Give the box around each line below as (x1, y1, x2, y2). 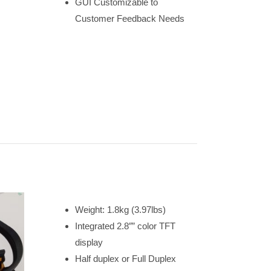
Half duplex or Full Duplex (74, 253, 176, 264)
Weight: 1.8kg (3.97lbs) (74, 204, 166, 215)
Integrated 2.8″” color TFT (74, 221, 175, 231)
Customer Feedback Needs (74, 13, 184, 24)
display (74, 237, 103, 247)
